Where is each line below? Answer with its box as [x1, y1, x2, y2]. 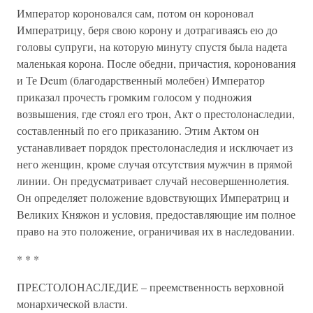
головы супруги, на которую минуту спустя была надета [17, 39, 287, 54]
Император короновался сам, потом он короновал [17, 6, 254, 20]
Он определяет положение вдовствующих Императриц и [17, 190, 289, 205]
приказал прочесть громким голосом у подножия [17, 89, 252, 104]
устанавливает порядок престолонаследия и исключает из [17, 140, 293, 154]
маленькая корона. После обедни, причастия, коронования [17, 56, 296, 71]
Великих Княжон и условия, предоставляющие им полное [17, 207, 296, 221]
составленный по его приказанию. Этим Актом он [17, 123, 259, 138]
